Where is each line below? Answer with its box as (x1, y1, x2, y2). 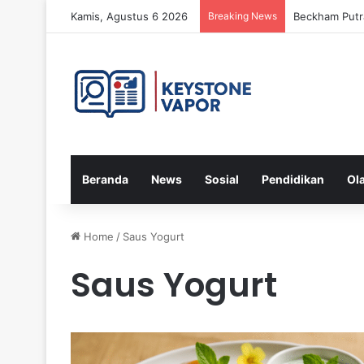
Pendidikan (262, 172, 324, 186)
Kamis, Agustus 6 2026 (71, 10, 188, 23)
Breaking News (208, 10, 277, 22)
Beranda (82, 172, 128, 186)
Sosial (205, 172, 239, 186)
